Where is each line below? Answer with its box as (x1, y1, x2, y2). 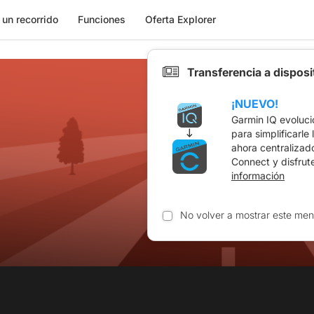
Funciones (77, 13, 125, 25)
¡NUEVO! (231, 96, 278, 111)
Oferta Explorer (144, 13, 216, 25)
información (231, 170, 285, 182)
